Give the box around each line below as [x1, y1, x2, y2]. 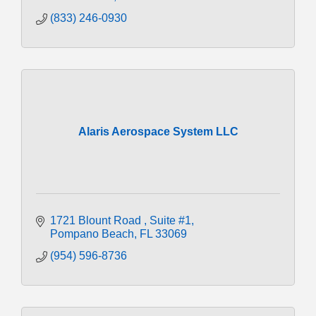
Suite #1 [150, 214, 191, 226]
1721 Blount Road [50, 214, 144, 226]
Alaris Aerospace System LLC [78, 125, 238, 138]
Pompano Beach [50, 227, 134, 240]
